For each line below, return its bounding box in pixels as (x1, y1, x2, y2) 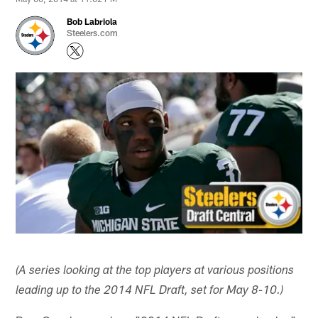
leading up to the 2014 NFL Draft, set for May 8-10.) (16, 285, 284, 297)
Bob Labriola (67, 16, 118, 26)
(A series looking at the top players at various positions (16, 265, 295, 278)
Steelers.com (67, 27, 119, 38)
